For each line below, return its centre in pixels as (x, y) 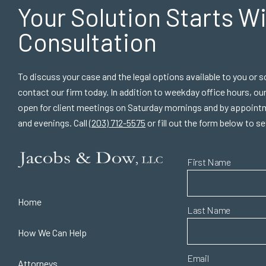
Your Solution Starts (126, 17)
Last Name (209, 210)
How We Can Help (52, 232)
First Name (209, 162)
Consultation (87, 42)
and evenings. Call (53, 123)
